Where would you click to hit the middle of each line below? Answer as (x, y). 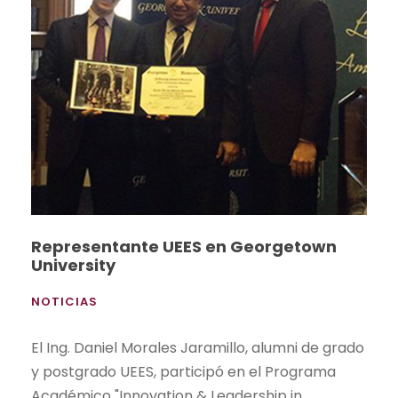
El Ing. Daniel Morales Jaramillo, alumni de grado (198, 347)
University (73, 265)
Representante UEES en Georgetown (184, 246)
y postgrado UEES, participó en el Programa (183, 371)
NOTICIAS (64, 301)
